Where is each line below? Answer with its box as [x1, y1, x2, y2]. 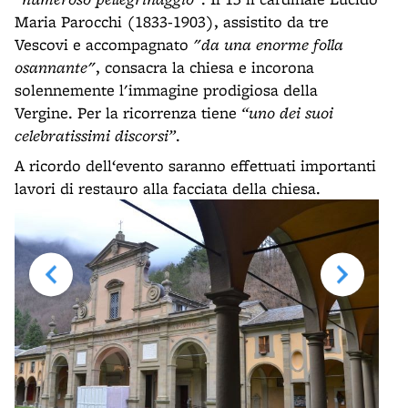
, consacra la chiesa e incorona [96, 56, 314, 77]
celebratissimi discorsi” [15, 125, 176, 146]
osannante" [15, 56, 96, 77]
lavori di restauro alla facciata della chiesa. [15, 178, 321, 199]
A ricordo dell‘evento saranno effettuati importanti [15, 155, 376, 176]
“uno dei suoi [241, 102, 333, 123]
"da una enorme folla [193, 34, 343, 55]
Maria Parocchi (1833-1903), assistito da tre [15, 11, 329, 32]
